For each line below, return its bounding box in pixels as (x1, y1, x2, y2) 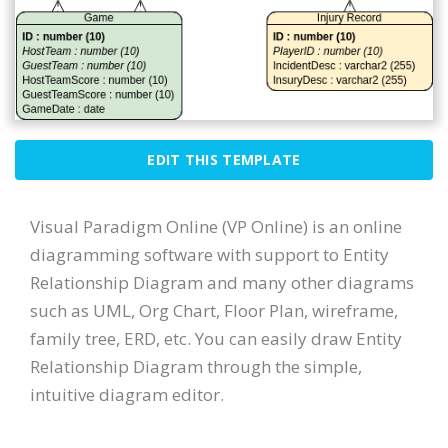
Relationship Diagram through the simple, (30, 354, 362, 378)
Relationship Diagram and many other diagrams (30, 270, 414, 294)
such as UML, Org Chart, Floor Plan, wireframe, (30, 298, 398, 322)
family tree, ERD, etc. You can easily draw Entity (30, 326, 402, 350)
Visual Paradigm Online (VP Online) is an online (30, 214, 402, 238)
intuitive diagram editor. (30, 382, 224, 406)
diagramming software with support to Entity (30, 242, 389, 266)
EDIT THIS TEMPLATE (147, 149, 301, 169)
